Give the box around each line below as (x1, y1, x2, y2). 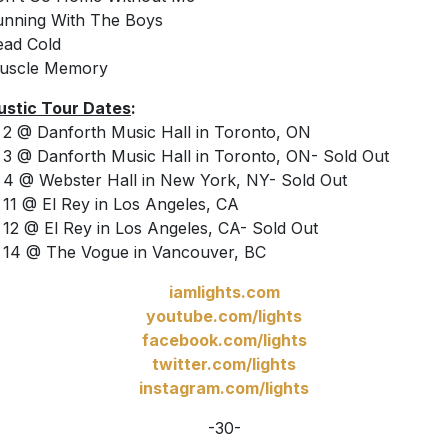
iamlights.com (168, 282, 280, 303)
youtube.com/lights (146, 306, 302, 327)
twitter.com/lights (152, 354, 296, 375)
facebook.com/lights (141, 330, 307, 351)
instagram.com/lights (139, 378, 309, 399)
